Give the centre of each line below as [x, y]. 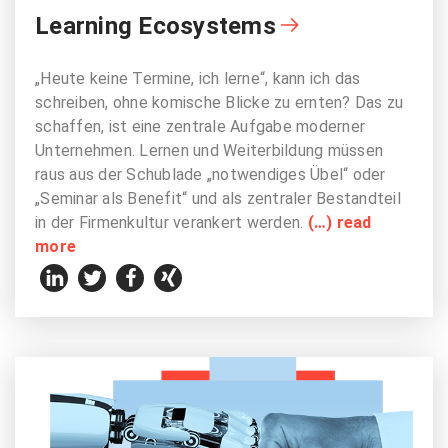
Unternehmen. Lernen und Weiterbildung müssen [209, 150]
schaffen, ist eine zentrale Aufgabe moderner [200, 126]
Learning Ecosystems [155, 25]
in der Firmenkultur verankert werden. [171, 222]
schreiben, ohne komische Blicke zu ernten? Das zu [219, 102]
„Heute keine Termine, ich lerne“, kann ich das [198, 78]
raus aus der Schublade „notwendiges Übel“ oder [210, 174]
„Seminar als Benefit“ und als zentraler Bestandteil [218, 198]
